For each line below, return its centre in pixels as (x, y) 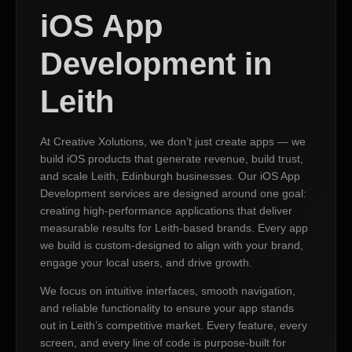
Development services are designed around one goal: (173, 193)
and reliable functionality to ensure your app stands (167, 308)
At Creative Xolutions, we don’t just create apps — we (173, 141)
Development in (156, 63)
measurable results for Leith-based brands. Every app (174, 227)
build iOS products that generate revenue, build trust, (172, 158)
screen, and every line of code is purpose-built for (163, 343)
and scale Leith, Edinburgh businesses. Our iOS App (170, 176)
